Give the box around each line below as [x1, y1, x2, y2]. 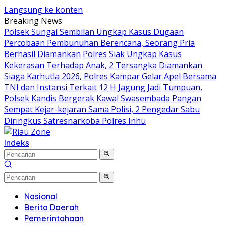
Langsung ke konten [4, 4, 83, 15]
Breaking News [4, 15, 62, 26]
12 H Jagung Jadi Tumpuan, [99, 82, 202, 93]
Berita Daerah [24, 202, 79, 212]
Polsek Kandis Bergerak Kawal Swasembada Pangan [4, 93, 201, 104]
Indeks [4, 138, 29, 148]
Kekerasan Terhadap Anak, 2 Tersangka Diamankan [4, 60, 202, 71]
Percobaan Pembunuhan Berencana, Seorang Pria [4, 37, 195, 48]
